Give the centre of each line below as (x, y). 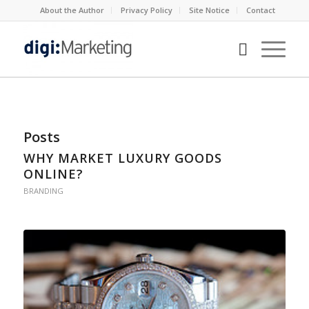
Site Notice (210, 10)
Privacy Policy (147, 10)
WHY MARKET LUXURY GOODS (122, 158)
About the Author (72, 10)
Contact (261, 10)
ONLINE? (53, 174)
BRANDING (43, 191)
